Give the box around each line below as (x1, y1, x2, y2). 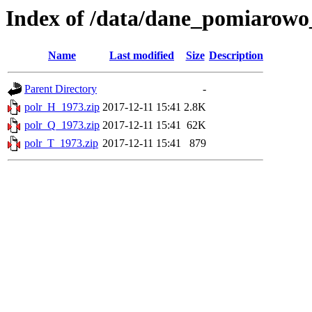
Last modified (109, 49, 174, 62)
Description (209, 49, 263, 62)
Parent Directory (24, 83, 97, 95)
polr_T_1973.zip (24, 137, 98, 150)
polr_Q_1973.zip (24, 119, 100, 132)
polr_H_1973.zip (24, 101, 100, 114)
